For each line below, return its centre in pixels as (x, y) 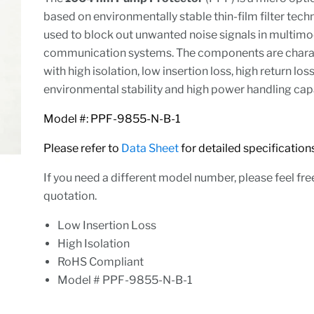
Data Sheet (150, 148)
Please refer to (83, 148)
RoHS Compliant (101, 261)
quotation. (73, 196)
